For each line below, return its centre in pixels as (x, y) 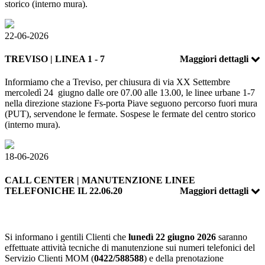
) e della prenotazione (184, 258)
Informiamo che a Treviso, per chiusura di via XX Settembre (117, 82)
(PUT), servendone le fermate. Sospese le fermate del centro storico (130, 114)
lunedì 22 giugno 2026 (171, 237)
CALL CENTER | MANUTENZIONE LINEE (100, 180)
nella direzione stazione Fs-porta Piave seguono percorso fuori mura (131, 104)
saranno (232, 237)
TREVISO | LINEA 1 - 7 (55, 59)
